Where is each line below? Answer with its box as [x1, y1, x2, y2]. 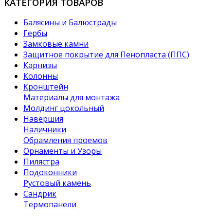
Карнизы [23, 60, 57, 71]
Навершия [23, 113, 63, 125]
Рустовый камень [23, 178, 91, 189]
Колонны [23, 71, 58, 82]
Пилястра [23, 156, 59, 167]
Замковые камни [23, 38, 89, 50]
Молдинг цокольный [23, 103, 104, 114]
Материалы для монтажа [23, 92, 120, 103]
